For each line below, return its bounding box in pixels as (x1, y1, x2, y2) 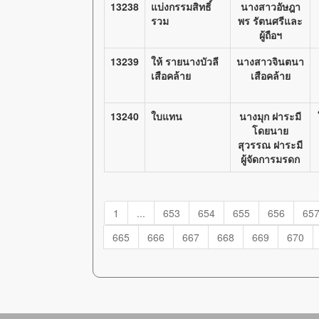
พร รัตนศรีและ (238, 14, 303, 28)
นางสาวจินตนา (236, 54, 304, 68)
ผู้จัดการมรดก (241, 152, 300, 166)
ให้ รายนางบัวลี (151, 54, 219, 68)
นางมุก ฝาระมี (239, 109, 301, 123)
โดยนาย (252, 123, 288, 137)
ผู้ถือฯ (258, 28, 282, 42)
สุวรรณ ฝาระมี (238, 137, 303, 152)
